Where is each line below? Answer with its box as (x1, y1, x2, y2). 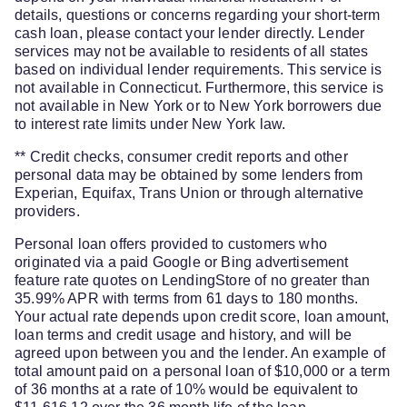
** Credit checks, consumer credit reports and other (15, 149, 348, 165)
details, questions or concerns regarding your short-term (15, 7, 381, 24)
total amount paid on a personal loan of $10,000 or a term (15, 363, 390, 380)
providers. (15, 203, 80, 220)
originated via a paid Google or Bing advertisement (15, 254, 349, 271)
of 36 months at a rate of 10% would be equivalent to (15, 382, 358, 398)
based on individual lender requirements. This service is (15, 62, 382, 78)
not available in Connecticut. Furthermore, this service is (15, 80, 383, 96)
